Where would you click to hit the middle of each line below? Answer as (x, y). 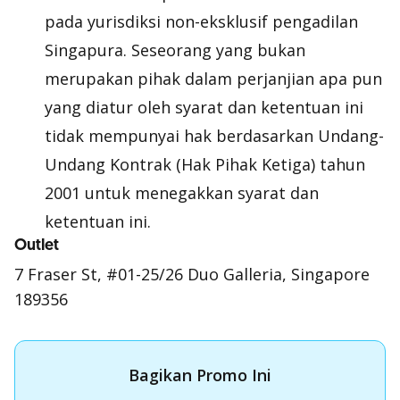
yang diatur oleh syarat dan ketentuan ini (204, 107)
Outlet (37, 245)
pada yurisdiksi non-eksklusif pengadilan (201, 21)
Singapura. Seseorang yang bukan (175, 50)
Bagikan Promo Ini (200, 375)
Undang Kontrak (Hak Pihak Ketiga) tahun (205, 164)
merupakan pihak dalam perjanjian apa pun (213, 79)
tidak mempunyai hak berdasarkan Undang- (214, 136)
